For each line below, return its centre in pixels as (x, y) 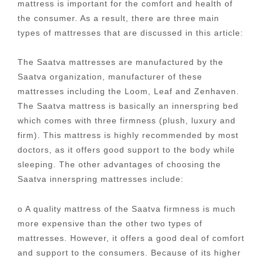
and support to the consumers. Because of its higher (129, 252)
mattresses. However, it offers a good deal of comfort (131, 238)
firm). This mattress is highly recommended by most (128, 135)
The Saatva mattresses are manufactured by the (120, 62)
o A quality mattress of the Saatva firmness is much (127, 208)
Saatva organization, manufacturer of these (110, 77)
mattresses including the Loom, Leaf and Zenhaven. (128, 91)
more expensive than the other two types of (110, 223)
